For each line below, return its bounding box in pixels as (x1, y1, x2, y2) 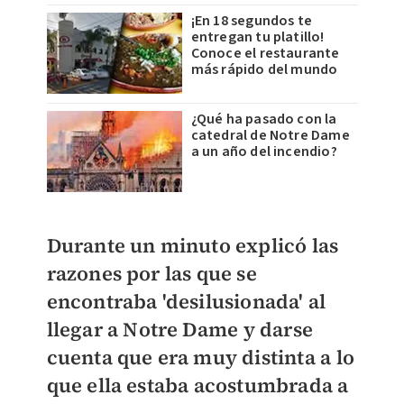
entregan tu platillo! (190, 27, 325, 48)
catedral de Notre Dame (190, 125, 350, 146)
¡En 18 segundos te (190, 11, 313, 32)
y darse (243, 316, 313, 344)
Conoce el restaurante (190, 43, 340, 64)
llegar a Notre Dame (46, 316, 243, 344)
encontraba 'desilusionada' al (46, 288, 326, 316)
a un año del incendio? (190, 142, 337, 162)
